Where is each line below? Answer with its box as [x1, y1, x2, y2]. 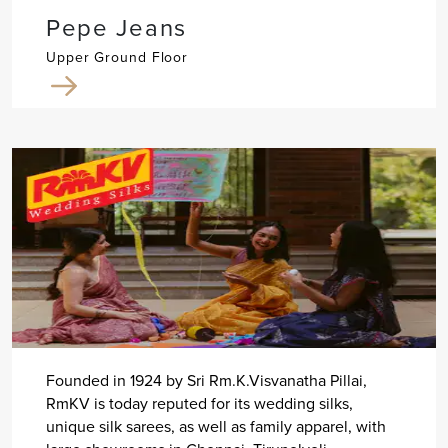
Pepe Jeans [45, 10, 187, 47]
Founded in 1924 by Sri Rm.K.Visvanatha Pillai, [45, 369, 367, 393]
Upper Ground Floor [45, 47, 189, 69]
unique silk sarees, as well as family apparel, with [45, 415, 386, 439]
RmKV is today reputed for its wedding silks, [45, 392, 353, 416]
